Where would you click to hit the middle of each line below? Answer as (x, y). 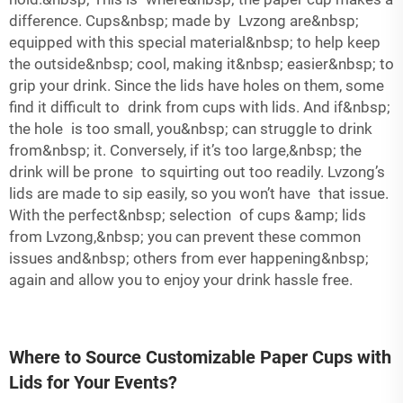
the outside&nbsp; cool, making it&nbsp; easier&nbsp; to (201, 64)
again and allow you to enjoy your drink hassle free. (181, 280)
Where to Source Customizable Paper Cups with (200, 357)
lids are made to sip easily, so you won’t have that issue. (199, 193)
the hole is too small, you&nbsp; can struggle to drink (191, 129)
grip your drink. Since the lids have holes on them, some (197, 85)
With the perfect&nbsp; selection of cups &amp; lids (188, 215)
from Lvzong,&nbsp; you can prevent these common (185, 237)
